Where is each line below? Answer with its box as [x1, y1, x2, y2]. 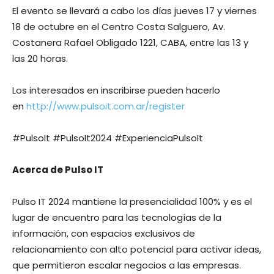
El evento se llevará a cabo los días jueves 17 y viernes [12, 4, 257, 18]
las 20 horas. [12, 52, 68, 65]
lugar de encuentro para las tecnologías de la [12, 211, 221, 224]
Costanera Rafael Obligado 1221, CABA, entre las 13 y [12, 36, 248, 50]
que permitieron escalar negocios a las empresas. [12, 259, 241, 272]
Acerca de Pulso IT [12, 163, 103, 177]
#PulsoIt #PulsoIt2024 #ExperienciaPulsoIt [12, 131, 203, 145]
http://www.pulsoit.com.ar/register [26, 100, 185, 113]
